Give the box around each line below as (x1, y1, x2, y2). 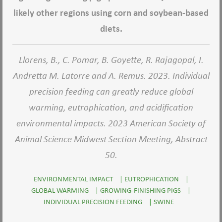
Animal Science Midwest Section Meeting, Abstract (14, 133, 208, 145)
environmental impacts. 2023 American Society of (16, 117, 206, 129)
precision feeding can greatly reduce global (29, 86, 193, 97)
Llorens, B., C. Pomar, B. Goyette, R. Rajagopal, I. (18, 54, 204, 65)
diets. (100, 23, 122, 34)
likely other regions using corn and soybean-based (13, 7, 209, 18)
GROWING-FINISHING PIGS (100, 185, 181, 195)
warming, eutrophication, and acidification (29, 102, 193, 113)
